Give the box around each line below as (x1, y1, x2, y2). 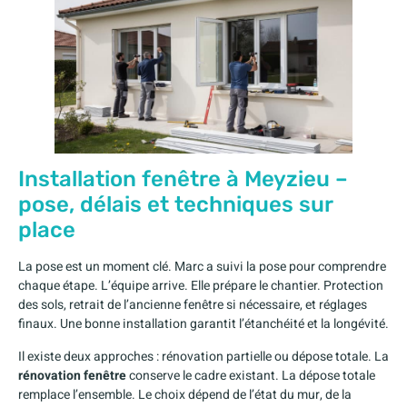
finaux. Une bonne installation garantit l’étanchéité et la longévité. (18, 314, 389, 334)
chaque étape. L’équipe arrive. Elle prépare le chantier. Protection (18, 276, 383, 296)
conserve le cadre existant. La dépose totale (126, 365, 375, 385)
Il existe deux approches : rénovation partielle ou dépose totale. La (18, 346, 389, 366)
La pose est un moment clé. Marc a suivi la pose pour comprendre (18, 257, 386, 277)
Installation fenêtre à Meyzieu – (18, 166, 348, 193)
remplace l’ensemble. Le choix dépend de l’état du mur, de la (18, 384, 352, 404)
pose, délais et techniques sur (18, 192, 333, 218)
